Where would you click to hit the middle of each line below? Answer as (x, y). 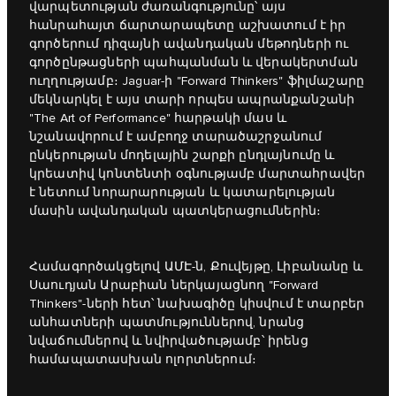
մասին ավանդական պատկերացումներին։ (175, 211)
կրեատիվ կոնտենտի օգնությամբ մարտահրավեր (198, 174)
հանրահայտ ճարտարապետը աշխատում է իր (188, 25)
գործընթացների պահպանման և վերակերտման (194, 62)
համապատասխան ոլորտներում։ (143, 359)
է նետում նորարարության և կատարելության (183, 192)
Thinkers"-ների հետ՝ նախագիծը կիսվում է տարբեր (197, 304)
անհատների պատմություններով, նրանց (167, 322)
